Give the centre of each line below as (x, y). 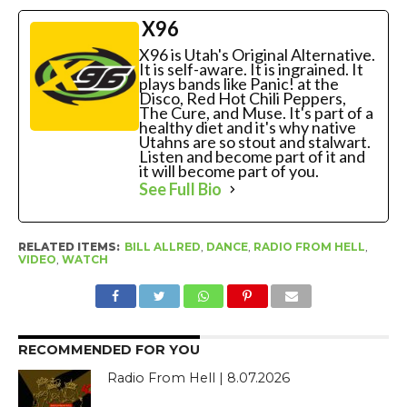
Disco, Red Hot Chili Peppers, (242, 99)
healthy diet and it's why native (247, 128)
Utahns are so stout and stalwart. (254, 142)
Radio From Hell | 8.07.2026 (199, 378)
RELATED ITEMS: (69, 247)
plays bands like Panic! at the (238, 84)
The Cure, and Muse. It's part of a (256, 113)
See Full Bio (180, 189)
